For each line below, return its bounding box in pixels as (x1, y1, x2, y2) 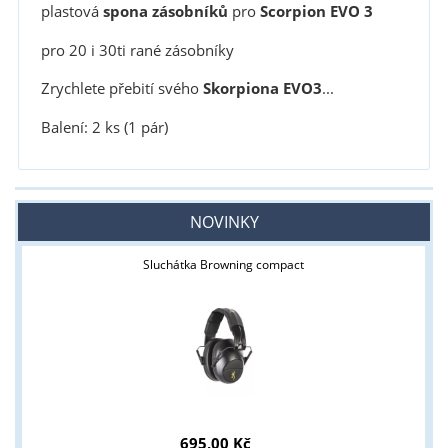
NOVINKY (189, 211, 259, 234)
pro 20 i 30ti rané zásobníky (40, 39, 234, 61)
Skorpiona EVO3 (198, 78, 322, 100)
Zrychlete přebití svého (40, 78, 199, 100)
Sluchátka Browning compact (143, 256, 305, 274)
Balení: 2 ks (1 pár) (40, 116, 168, 138)
